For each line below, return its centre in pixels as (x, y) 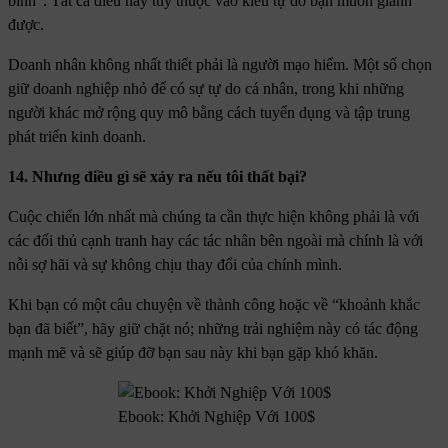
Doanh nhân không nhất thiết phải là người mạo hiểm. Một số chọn (220, 65)
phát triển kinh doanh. (77, 137)
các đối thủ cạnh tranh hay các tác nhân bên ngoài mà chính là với (215, 241)
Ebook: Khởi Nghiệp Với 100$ (216, 417)
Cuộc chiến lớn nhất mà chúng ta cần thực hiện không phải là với (213, 217)
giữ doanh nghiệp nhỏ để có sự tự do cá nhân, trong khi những (206, 89)
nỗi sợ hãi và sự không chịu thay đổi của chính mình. (175, 265)
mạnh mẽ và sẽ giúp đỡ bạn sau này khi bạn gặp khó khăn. (193, 353)
